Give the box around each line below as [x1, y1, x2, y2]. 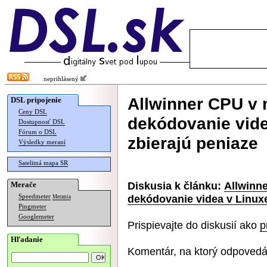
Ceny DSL [18, 108, 47, 115]
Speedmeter [18, 193, 51, 200]
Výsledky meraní [18, 139, 66, 145]
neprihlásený [38, 76, 80, 82]
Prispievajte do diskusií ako [128, 219, 260, 231]
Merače [11, 180, 36, 189]
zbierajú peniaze [128, 133, 258, 153]
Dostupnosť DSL [18, 119, 65, 125]
